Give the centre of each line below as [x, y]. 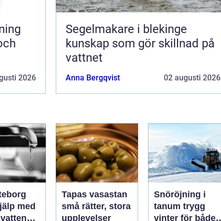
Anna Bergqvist [93, 77]
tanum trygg [168, 206]
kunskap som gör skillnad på [140, 43]
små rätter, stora [96, 206]
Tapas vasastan [94, 194]
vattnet [84, 57]
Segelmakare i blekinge [126, 29]
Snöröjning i [180, 194]
